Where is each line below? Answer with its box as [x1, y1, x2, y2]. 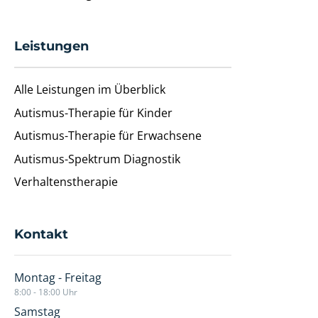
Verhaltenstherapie [13, 173, 118, 190]
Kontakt [13, 226, 68, 241]
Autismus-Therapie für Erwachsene [13, 128, 202, 144]
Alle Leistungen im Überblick [13, 82, 165, 98]
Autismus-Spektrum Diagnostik [13, 150, 180, 167]
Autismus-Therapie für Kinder [13, 104, 172, 121]
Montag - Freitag [13, 270, 102, 286]
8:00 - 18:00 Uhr [13, 286, 77, 298]
